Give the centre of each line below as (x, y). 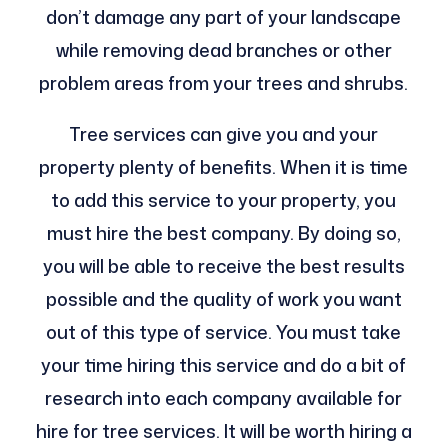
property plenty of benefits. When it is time (224, 167)
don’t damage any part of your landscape (224, 17)
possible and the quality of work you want (223, 299)
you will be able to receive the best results (223, 266)
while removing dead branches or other (223, 50)
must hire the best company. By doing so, (223, 233)
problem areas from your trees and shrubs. (224, 83)
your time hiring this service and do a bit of (224, 365)
